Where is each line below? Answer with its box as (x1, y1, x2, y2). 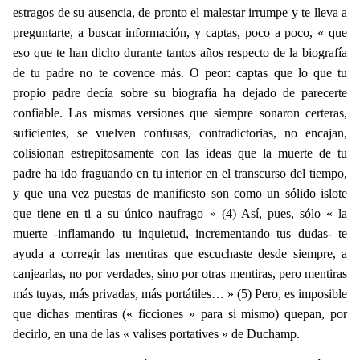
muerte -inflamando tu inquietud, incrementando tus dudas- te (13, 226, 347, 240)
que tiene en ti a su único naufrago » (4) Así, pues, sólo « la (13, 206, 347, 220)
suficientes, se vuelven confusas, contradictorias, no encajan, (13, 125, 347, 140)
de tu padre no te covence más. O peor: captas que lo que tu (13, 65, 347, 80)
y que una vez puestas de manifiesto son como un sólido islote (13, 186, 347, 200)
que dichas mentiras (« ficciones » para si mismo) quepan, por (13, 306, 347, 321)
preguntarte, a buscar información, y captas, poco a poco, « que (13, 25, 347, 39)
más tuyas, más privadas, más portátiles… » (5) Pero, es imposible (13, 286, 347, 301)
